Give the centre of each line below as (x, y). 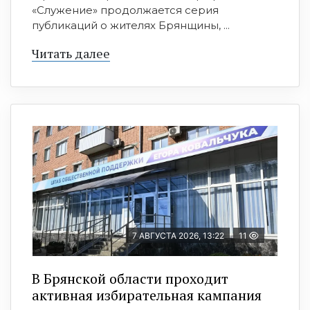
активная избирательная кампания (147, 295)
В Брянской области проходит (130, 279)
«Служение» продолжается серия (125, 10)
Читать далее (71, 54)
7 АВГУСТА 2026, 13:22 (178, 236)
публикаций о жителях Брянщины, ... (131, 26)
